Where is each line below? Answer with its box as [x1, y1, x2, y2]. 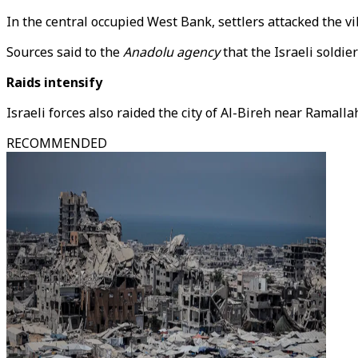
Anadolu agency [123, 43, 220, 61]
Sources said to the [6, 43, 123, 61]
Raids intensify [6, 74, 102, 91]
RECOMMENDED [6, 134, 107, 152]
